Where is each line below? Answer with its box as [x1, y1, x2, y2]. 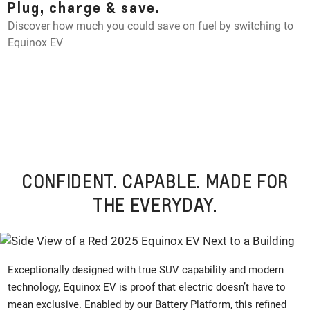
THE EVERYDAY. [93, 193, 217, 217]
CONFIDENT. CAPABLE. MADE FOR [21, 170, 289, 193]
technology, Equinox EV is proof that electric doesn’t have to [8, 280, 286, 293]
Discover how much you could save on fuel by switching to [8, 19, 294, 33]
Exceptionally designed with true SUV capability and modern [8, 263, 284, 276]
